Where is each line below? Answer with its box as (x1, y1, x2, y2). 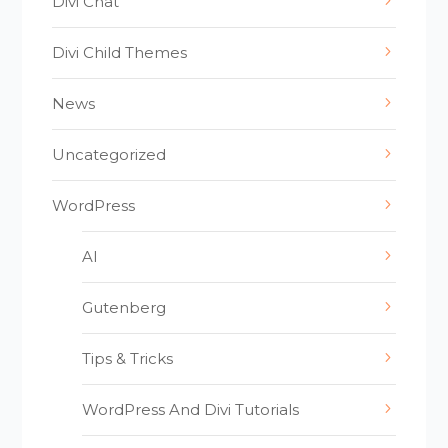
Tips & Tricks (82, 348, 174, 368)
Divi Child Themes (52, 42, 188, 62)
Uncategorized (52, 144, 167, 164)
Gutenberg (82, 297, 167, 317)
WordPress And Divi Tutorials (82, 399, 300, 419)
